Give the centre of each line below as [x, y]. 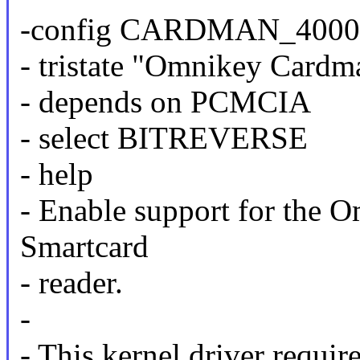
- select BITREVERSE [164, 138]
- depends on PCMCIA [165, 102]
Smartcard [84, 247]
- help [56, 174]
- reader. [71, 283]
